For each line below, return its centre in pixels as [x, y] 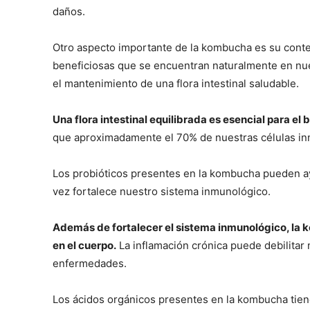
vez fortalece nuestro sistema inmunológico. [162, 192]
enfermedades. [90, 264]
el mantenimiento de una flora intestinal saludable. [176, 84]
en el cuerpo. [84, 246]
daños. [69, 12]
